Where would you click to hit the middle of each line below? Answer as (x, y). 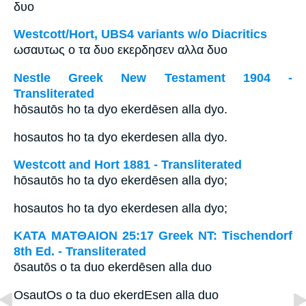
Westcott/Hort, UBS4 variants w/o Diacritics (140, 34)
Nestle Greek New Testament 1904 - (153, 78)
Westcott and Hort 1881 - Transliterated (128, 165)
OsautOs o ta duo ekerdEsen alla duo (116, 295)
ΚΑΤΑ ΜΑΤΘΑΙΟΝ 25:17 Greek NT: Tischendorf (153, 236)
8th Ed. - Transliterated (80, 252)
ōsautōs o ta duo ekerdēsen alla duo (113, 267)
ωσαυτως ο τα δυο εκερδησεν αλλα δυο (121, 50)
